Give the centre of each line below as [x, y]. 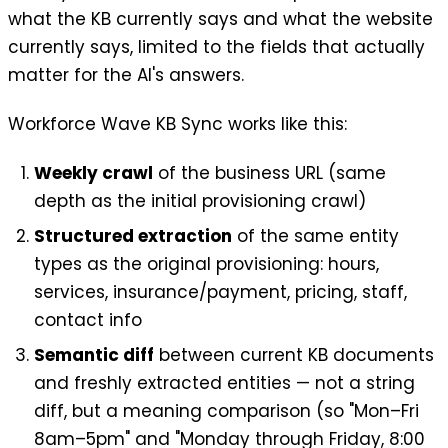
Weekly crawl [93, 173]
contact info [87, 320]
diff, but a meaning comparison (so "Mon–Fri [226, 411]
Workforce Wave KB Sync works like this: [177, 124]
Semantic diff [93, 355]
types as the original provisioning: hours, [206, 264]
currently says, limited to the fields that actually [216, 46]
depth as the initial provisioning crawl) [199, 201]
